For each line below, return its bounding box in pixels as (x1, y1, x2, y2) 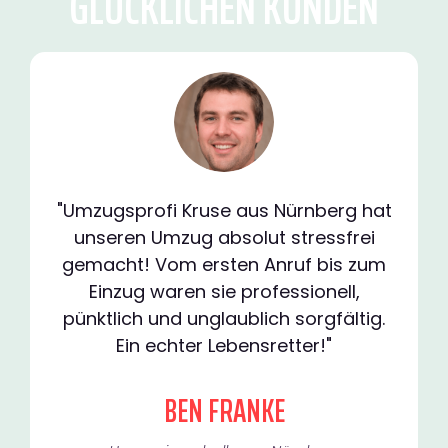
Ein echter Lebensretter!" (116, 333, 332, 359)
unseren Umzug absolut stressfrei (73, 225, 375, 251)
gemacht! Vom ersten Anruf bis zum (62, 252, 386, 278)
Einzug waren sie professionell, (88, 279, 360, 305)
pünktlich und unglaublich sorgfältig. (63, 306, 385, 332)
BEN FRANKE (163, 386, 285, 437)
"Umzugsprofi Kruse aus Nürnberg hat (56, 198, 392, 224)
